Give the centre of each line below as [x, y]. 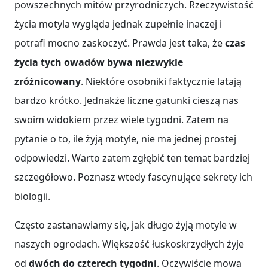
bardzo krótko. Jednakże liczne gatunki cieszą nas [127, 101]
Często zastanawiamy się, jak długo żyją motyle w [126, 225]
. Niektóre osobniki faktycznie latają [161, 82]
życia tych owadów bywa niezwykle [99, 63]
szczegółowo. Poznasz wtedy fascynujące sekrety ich [133, 177]
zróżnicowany [48, 82]
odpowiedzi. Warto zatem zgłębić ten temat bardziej [132, 158]
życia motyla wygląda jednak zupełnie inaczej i [118, 24]
